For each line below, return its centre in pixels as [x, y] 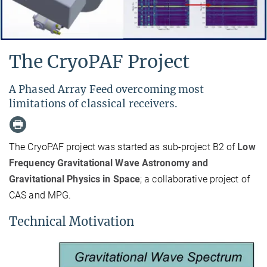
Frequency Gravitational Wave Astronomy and [109, 163]
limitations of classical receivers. [94, 104]
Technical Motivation [72, 221]
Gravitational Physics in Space [75, 179]
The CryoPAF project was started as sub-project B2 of [123, 147]
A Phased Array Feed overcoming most [107, 90]
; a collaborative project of [195, 179]
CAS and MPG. [40, 195]
